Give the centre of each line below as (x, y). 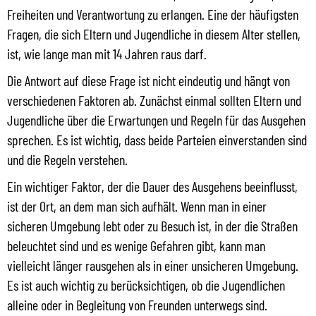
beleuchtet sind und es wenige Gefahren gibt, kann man (136, 245)
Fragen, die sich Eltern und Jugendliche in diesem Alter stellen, (154, 34)
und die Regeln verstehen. (67, 159)
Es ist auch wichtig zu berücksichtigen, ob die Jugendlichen (146, 285)
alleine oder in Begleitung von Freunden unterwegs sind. (137, 304)
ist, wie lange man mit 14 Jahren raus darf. (107, 53)
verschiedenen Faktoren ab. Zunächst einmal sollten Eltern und (154, 100)
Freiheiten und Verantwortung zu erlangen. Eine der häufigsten (153, 14)
